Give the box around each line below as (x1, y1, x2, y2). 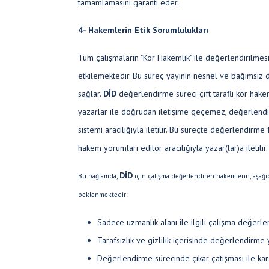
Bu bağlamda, (78, 171, 119, 180)
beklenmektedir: (78, 190, 127, 199)
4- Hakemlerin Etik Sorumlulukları (78, 25, 208, 35)
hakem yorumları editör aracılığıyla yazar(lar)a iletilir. (78, 142, 268, 153)
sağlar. (78, 88, 103, 99)
